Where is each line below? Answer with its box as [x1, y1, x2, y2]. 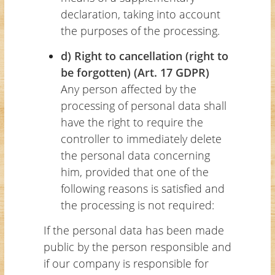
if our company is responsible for [43, 255, 209, 271]
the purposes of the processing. [60, 23, 220, 38]
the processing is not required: [60, 197, 214, 212]
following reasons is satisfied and [60, 180, 225, 196]
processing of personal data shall [60, 98, 227, 113]
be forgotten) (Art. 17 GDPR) [60, 64, 209, 80]
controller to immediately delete [60, 131, 222, 146]
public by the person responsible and [43, 239, 231, 254]
